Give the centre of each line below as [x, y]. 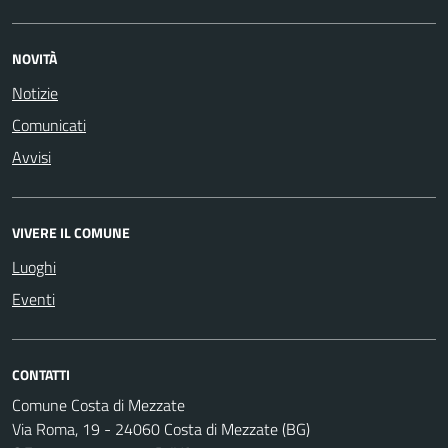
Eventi [33, 298]
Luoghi [34, 266]
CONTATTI [41, 374]
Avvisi [31, 156]
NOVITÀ [34, 58]
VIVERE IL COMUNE [71, 232]
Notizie [35, 92]
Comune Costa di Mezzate [98, 404]
